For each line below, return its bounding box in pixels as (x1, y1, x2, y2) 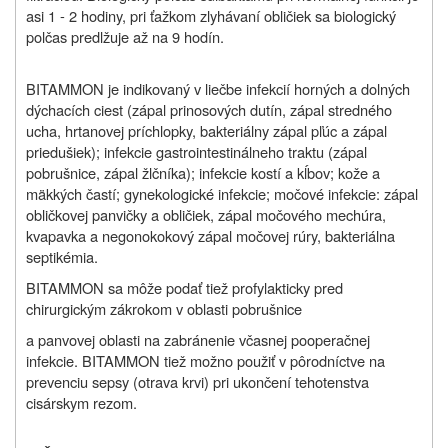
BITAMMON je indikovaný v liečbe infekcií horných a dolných (26, 78, 410, 100)
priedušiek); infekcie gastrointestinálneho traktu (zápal (26, 141, 367, 163)
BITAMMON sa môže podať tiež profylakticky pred (26, 277, 343, 299)
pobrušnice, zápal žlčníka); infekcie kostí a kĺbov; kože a (26, 162, 380, 184)
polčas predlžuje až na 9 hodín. (26, 26, 224, 48)
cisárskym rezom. (26, 392, 137, 414)
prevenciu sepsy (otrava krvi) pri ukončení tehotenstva (26, 371, 369, 393)
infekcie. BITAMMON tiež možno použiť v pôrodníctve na (26, 350, 385, 372)
